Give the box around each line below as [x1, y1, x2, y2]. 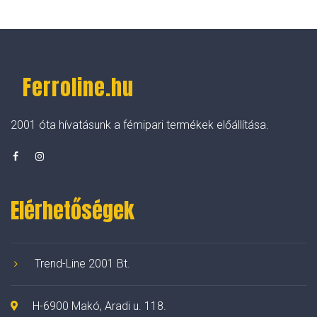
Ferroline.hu [23, 71, 134, 103]
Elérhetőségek [11, 194, 134, 226]
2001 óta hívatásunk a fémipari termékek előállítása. [11, 117, 269, 132]
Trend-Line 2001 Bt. [35, 256, 130, 270]
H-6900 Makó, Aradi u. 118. [33, 299, 166, 313]
